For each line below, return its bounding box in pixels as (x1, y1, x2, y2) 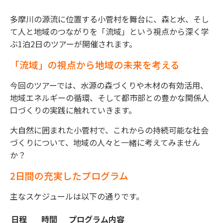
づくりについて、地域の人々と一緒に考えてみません (10, 136, 200, 149)
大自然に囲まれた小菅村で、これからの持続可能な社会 (10, 124, 209, 136)
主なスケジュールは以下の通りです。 (10, 190, 144, 203)
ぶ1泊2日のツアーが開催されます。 (10, 38, 137, 50)
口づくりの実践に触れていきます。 (10, 104, 136, 116)
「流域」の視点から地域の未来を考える (10, 58, 180, 72)
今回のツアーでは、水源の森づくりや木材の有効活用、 (10, 79, 208, 92)
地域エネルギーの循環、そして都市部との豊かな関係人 (10, 92, 209, 104)
